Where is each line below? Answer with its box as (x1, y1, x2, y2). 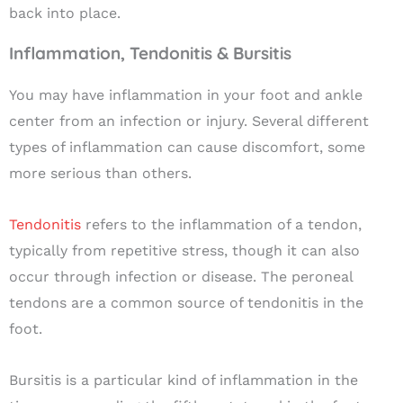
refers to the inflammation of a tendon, (81, 216, 362, 234)
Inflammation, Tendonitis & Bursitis (9, 42, 291, 65)
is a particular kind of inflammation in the (61, 372, 358, 390)
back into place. (9, 4, 121, 22)
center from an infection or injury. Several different (9, 112, 369, 130)
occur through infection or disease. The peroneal (9, 268, 353, 286)
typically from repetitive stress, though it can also (9, 242, 360, 260)
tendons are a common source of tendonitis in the (9, 294, 363, 312)
